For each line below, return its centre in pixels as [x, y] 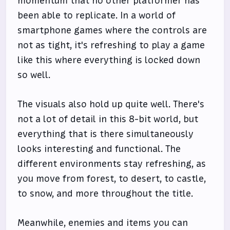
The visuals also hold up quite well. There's [111, 104]
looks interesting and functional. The [99, 149]
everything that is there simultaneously [106, 134]
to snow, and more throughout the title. [106, 194]
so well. [34, 75]
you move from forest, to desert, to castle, [112, 179]
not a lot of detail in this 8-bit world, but [108, 119]
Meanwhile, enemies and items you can [103, 223]
